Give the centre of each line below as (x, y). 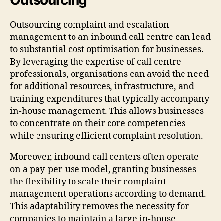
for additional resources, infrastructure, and (102, 86)
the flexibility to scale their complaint (88, 182)
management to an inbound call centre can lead (110, 37)
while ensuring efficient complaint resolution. (107, 136)
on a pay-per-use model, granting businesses (103, 169)
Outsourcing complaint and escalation (90, 25)
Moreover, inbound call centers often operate (104, 157)
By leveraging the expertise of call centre (95, 62)
